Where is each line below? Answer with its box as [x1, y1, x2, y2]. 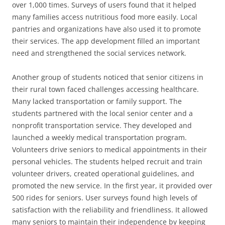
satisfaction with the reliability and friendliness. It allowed [12, 205, 208, 214]
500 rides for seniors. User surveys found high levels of [12, 193, 197, 202]
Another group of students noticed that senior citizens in [12, 72, 203, 82]
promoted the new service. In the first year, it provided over [12, 181, 212, 190]
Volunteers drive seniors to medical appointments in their [12, 145, 207, 154]
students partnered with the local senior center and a [12, 108, 193, 118]
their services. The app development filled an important [12, 36, 200, 46]
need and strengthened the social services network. [12, 48, 186, 58]
